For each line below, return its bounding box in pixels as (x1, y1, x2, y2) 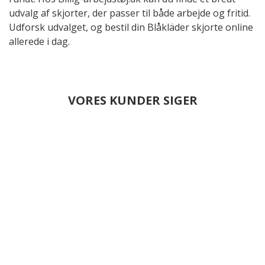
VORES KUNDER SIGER (67, 92, 198, 109)
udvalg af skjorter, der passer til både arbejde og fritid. (9, 7, 250, 20)
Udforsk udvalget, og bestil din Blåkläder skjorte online (9, 21, 253, 34)
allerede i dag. (9, 35, 70, 49)
